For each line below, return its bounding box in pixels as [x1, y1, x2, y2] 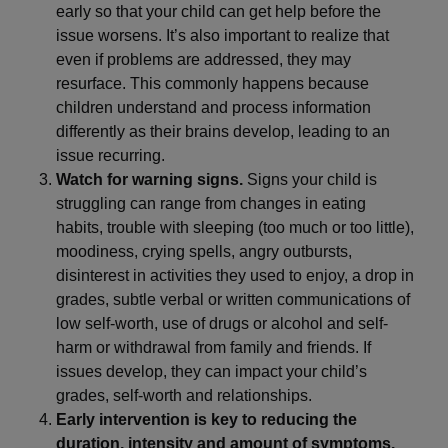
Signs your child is [243, 171, 377, 188]
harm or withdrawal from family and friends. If [56, 339, 371, 356]
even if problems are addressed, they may [56, 51, 351, 68]
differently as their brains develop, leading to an [56, 123, 390, 140]
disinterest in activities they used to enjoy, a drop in [56, 267, 414, 284]
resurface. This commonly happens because [56, 75, 369, 92]
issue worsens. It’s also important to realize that [56, 27, 389, 44]
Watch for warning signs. [56, 171, 243, 188]
